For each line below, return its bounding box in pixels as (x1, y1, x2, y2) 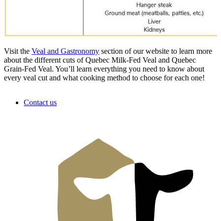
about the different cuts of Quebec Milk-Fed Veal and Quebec (4, 55, 196, 64)
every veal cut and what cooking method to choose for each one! (4, 73, 205, 82)
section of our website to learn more (99, 46, 212, 55)
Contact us (24, 98, 57, 107)
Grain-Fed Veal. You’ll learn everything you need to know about (4, 64, 204, 73)
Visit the (4, 46, 32, 55)
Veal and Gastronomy (32, 46, 99, 55)
